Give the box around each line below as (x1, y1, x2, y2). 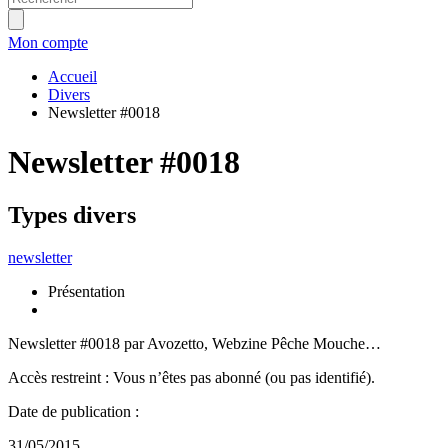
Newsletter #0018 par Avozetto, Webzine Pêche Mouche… (8, 335, 381, 353)
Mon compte (8, 34, 88, 52)
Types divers (8, 202, 136, 229)
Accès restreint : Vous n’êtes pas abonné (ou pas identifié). (8, 369, 375, 387)
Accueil (48, 68, 97, 86)
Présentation (48, 283, 125, 301)
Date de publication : (8, 403, 139, 421)
